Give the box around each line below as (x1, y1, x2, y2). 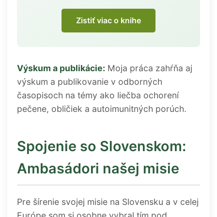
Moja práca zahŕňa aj (105, 63, 192, 74)
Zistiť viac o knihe (76, 15, 141, 26)
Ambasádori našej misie (17, 160, 179, 177)
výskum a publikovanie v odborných (17, 77, 162, 87)
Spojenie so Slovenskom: (17, 138, 186, 155)
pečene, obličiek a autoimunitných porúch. (17, 104, 186, 114)
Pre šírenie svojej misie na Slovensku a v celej (17, 197, 199, 207)
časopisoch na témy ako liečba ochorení (17, 90, 179, 101)
